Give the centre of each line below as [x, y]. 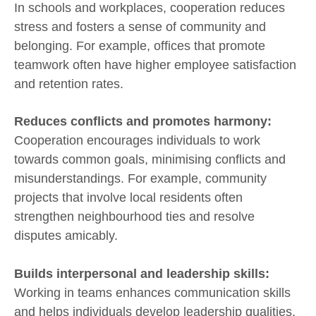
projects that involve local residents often [128, 198]
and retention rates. [69, 84]
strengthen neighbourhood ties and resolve [134, 217]
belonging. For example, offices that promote [140, 45]
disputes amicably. [66, 236]
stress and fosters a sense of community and [140, 26]
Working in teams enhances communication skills [152, 292]
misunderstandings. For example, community [140, 179]
